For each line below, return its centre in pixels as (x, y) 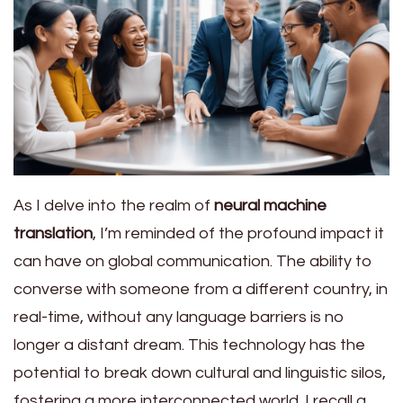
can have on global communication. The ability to (193, 261)
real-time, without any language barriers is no (179, 317)
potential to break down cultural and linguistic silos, (200, 372)
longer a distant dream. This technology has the (189, 345)
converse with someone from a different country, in (201, 289)
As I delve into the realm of (114, 205)
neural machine (270, 205)
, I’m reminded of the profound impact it (238, 233)
